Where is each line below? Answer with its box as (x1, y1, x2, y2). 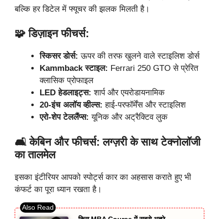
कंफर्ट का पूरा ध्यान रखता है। (15, 184, 102, 194)
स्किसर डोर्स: (40, 51, 78, 61)
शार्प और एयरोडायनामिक (91, 88, 165, 98)
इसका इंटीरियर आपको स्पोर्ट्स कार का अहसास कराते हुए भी (15, 172, 191, 182)
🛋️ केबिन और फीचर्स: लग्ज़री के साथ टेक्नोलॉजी (15, 135, 200, 148)
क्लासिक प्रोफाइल (40, 76, 93, 86)
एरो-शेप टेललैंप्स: (40, 112, 89, 122)
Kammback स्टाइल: (40, 64, 108, 73)
